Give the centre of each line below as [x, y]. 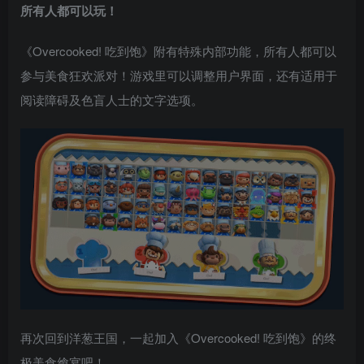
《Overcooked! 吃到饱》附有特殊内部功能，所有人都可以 [178, 50]
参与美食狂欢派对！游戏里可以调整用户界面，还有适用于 [179, 75]
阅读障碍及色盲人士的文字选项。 [112, 99]
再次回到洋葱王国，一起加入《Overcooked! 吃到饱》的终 [178, 338]
